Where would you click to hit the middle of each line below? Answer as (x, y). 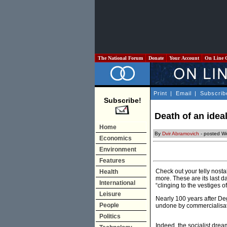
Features (112, 161)
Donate (156, 58)
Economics (116, 138)
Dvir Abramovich (181, 134)
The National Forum (120, 58)
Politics (110, 216)
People (109, 205)
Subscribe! (122, 100)
